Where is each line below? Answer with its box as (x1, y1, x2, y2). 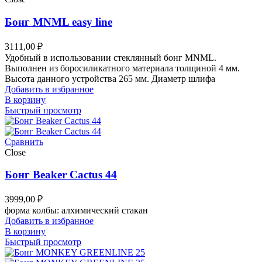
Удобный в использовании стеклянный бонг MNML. (5, 52, 216, 63)
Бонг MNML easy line (5, 15, 112, 28)
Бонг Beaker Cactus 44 (5, 168, 117, 181)
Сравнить (5, 136, 43, 147)
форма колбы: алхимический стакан (5, 205, 148, 216)
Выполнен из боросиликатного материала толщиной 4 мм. (5, 63, 240, 73)
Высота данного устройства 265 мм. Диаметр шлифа (5, 73, 215, 84)
